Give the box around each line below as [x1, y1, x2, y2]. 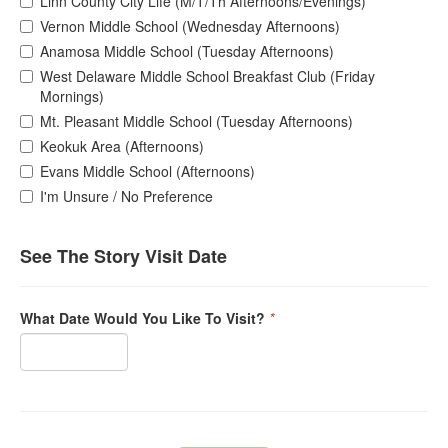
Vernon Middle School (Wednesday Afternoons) [40, 16, 340, 37]
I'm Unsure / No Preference [40, 186, 213, 207]
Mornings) [40, 86, 104, 107]
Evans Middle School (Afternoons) [40, 161, 255, 182]
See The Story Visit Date [20, 243, 227, 270]
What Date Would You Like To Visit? [20, 308, 265, 329]
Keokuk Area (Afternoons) [40, 136, 204, 157]
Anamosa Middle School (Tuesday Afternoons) [40, 41, 334, 62]
